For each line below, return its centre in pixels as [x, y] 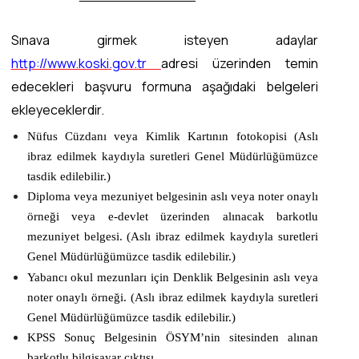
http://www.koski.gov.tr [79, 63]
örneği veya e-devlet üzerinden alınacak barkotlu [172, 217]
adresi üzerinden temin [240, 63]
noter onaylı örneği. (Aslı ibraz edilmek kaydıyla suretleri [172, 297]
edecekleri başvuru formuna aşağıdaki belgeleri [164, 86]
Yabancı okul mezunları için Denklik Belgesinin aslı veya [172, 277]
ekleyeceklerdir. [58, 109]
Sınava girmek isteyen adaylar [164, 40]
